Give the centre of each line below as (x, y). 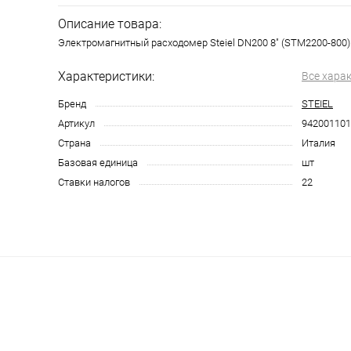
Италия (318, 143)
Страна (74, 143)
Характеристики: (106, 76)
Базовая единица (98, 163)
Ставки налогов (94, 182)
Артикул (76, 123)
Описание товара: (110, 24)
